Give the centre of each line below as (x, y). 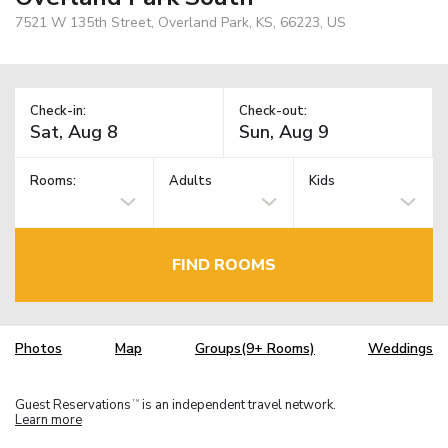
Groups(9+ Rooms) (255, 349)
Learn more (48, 419)
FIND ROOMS (224, 264)
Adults (191, 181)
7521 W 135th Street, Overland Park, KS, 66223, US (180, 22)
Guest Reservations (73, 404)
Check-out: (273, 110)
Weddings (400, 349)
